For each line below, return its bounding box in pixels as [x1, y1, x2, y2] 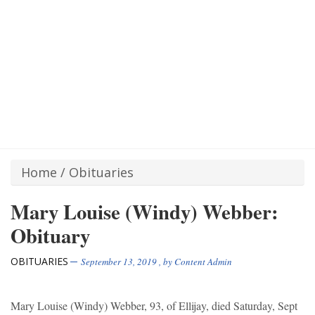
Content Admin [174, 255, 232, 269]
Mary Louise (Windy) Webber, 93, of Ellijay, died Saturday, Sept [11, 298, 297, 314]
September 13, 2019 [81, 255, 157, 269]
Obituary [11, 221, 90, 251]
